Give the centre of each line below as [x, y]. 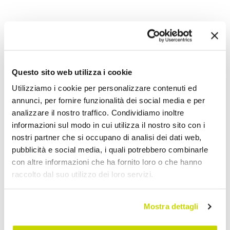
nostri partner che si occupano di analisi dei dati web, [107, 137]
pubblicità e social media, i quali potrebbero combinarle [110, 149]
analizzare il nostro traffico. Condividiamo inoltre [98, 112]
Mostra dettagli [171, 206]
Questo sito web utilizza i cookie [72, 72]
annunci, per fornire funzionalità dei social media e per [108, 100]
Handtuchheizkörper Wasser [120, 27]
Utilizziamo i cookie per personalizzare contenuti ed [104, 88]
